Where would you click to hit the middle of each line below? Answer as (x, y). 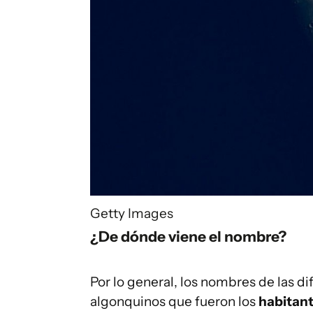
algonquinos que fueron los (174, 301)
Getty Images (132, 213)
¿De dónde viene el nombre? (188, 236)
